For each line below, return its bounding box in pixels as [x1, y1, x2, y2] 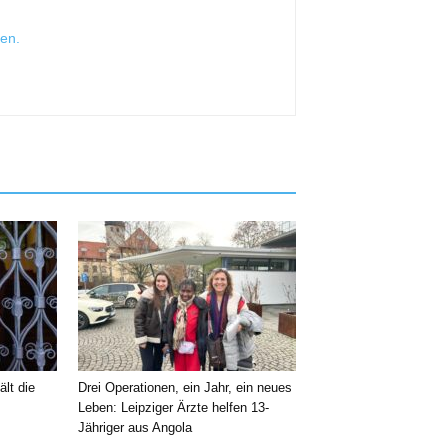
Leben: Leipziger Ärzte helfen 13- [78, 400, 269, 415]
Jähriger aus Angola [78, 420, 192, 435]
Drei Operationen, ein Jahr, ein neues [78, 380, 292, 395]
